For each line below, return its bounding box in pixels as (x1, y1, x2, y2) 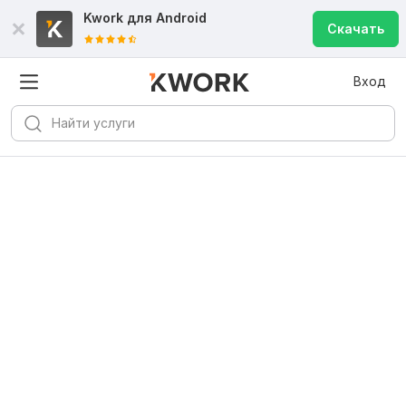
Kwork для (83, 10, 156, 25)
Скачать (327, 21, 384, 36)
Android (156, 10, 207, 25)
